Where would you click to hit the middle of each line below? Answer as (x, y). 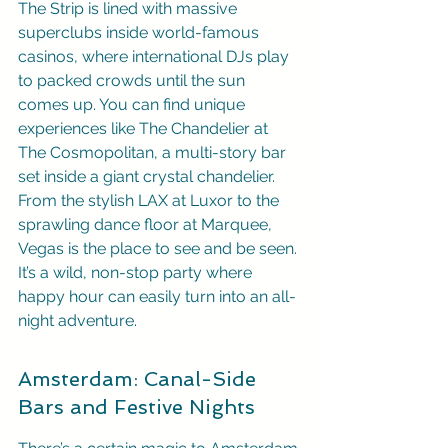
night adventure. (77, 320)
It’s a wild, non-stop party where (137, 272)
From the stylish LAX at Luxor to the (150, 200)
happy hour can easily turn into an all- (157, 296)
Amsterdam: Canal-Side (140, 379)
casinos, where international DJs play (155, 56)
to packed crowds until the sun (133, 80)
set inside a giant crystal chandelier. (148, 176)
